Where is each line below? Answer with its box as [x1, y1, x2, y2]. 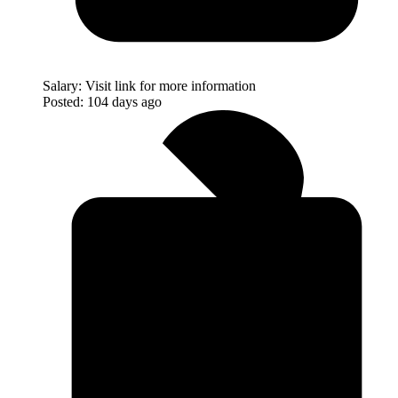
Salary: [43, 77, 82, 93]
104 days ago [87, 93, 162, 109]
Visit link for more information [85, 77, 256, 93]
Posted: [43, 93, 84, 109]
